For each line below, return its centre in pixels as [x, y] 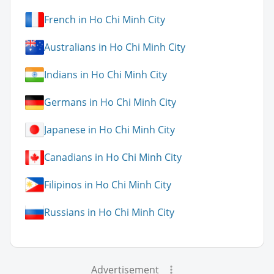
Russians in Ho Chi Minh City [109, 213]
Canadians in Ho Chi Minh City [113, 157]
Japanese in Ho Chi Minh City [109, 130]
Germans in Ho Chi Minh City [110, 102]
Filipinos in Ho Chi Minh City [108, 185]
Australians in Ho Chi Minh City [115, 47]
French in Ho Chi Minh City [105, 20]
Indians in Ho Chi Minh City [106, 75]
